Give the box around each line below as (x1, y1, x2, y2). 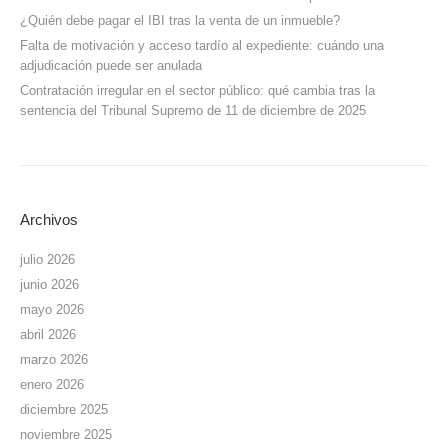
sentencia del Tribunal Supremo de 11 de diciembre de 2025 (20, 102, 366, 118)
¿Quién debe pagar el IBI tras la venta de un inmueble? (20, 12, 340, 28)
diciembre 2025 (20, 401, 108, 417)
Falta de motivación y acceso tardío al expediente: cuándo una (20, 37, 384, 53)
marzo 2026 (20, 351, 88, 367)
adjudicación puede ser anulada (20, 57, 202, 73)
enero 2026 (20, 376, 84, 392)
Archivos (20, 210, 78, 228)
